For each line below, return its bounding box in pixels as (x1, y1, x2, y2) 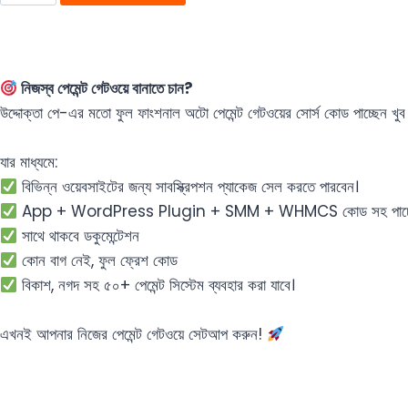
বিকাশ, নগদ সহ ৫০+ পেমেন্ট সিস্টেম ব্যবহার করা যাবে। (17, 274, 296, 297)
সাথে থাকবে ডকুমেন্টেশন (17, 225, 140, 248)
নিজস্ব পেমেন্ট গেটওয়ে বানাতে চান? (17, 77, 194, 100)
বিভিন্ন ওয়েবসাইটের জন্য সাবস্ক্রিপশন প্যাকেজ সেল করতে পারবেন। (17, 176, 360, 199)
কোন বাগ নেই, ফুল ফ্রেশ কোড (17, 250, 178, 272)
